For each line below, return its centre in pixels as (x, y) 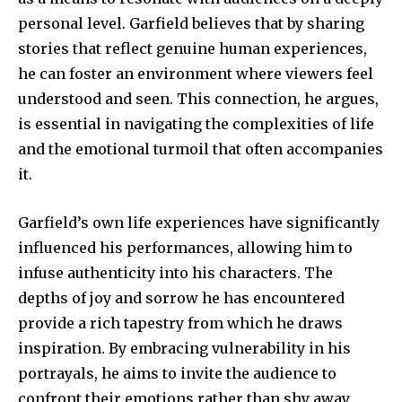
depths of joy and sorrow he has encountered (181, 297)
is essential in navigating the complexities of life (196, 123)
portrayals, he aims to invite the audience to (177, 373)
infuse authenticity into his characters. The (175, 272)
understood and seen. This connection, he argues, (198, 98)
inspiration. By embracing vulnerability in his (184, 348)
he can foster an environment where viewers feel (196, 73)
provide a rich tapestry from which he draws (180, 323)
